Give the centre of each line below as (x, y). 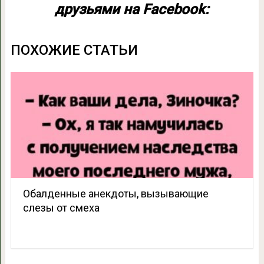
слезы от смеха (61, 207)
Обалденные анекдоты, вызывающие (115, 193)
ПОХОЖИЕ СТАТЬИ (74, 50)
